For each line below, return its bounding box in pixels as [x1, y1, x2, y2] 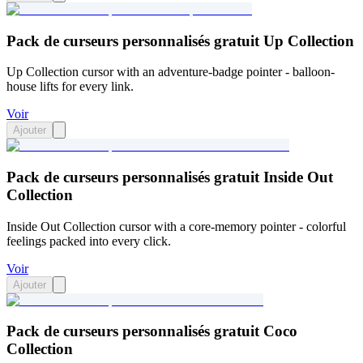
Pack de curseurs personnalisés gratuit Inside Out [6, 168, 333, 186]
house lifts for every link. [6, 79, 134, 94]
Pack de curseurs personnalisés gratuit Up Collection [6, 32, 354, 49]
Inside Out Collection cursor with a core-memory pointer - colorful [6, 219, 346, 233]
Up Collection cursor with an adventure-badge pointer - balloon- [6, 65, 335, 79]
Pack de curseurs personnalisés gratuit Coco [6, 322, 297, 340]
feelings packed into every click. [6, 233, 171, 248]
